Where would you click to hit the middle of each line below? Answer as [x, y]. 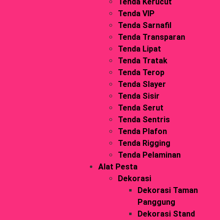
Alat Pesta [118, 167]
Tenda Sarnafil [144, 26]
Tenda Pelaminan [149, 155]
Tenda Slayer [142, 84]
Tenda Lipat [139, 49]
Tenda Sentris [144, 120]
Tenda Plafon [142, 132]
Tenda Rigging [144, 143]
